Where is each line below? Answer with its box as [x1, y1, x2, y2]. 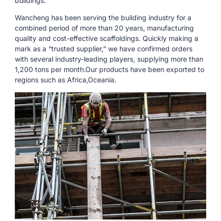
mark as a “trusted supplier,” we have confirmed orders [15, 44, 192, 53]
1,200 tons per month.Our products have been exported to [15, 65, 204, 74]
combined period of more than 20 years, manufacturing [15, 24, 194, 33]
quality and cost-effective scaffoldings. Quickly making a [15, 34, 198, 43]
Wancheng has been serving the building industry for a [15, 13, 191, 22]
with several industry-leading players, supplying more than [15, 55, 203, 64]
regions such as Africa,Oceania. [15, 75, 116, 84]
